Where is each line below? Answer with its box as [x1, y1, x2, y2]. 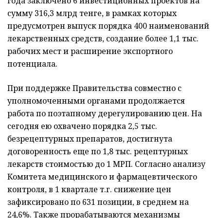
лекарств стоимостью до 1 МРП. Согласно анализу [7, 158, 205, 169]
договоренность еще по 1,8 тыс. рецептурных [7, 145, 188, 157]
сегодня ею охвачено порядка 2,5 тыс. [7, 120, 157, 131]
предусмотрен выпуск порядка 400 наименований [7, 20, 209, 31]
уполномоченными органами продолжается [7, 95, 185, 106]
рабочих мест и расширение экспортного [7, 45, 173, 56]
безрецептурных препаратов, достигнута [7, 133, 172, 144]
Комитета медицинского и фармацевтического [7, 171, 197, 182]
